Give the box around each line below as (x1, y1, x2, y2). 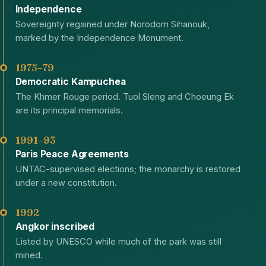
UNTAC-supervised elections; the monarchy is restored (15, 163, 240, 175)
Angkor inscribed (15, 220, 95, 232)
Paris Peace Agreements (15, 148, 129, 160)
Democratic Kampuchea (15, 75, 126, 87)
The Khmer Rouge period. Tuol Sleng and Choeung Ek (15, 91, 234, 102)
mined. (15, 249, 43, 261)
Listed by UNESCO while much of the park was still (15, 236, 221, 247)
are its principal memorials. (15, 104, 123, 116)
